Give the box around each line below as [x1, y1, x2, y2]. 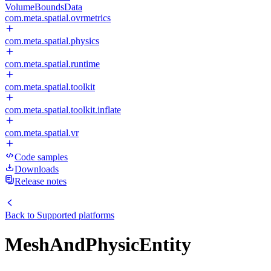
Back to [5, 210, 37, 220]
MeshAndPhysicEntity [5, 233, 191, 256]
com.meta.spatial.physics [5, 36, 99, 46]
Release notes [15, 176, 67, 186]
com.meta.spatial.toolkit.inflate [5, 105, 121, 115]
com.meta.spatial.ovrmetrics [5, 13, 111, 23]
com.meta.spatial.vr [5, 128, 79, 138]
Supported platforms [37, 210, 114, 220]
